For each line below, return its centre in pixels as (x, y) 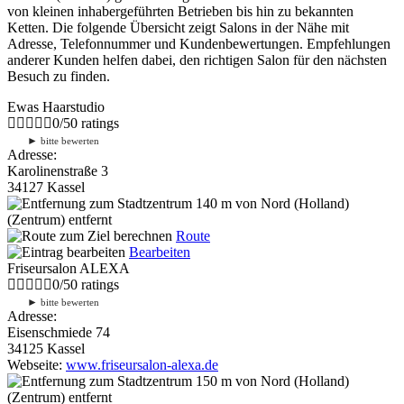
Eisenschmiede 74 (59, 332)
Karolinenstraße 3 (58, 170)
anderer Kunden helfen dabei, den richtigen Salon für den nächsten (197, 60)
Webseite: (37, 364)
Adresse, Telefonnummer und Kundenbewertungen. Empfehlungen (199, 43)
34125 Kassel (46, 348)
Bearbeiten (160, 252)
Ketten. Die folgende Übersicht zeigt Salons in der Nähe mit (178, 27)
